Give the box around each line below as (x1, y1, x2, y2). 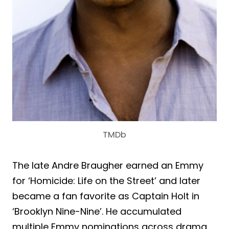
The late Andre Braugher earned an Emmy (12, 159, 203, 172)
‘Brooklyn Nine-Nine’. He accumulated (12, 205, 181, 218)
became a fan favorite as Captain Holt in (12, 190, 199, 203)
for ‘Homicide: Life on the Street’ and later (12, 174, 200, 188)
